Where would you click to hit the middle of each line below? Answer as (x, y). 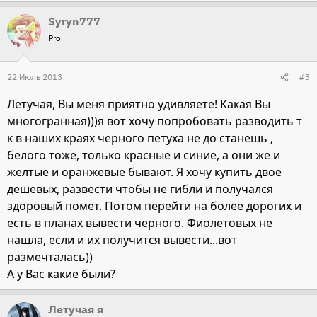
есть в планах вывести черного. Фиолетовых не (140, 223)
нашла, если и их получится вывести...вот (122, 240)
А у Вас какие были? (61, 274)
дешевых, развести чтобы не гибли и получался (140, 189)
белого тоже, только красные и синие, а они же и (144, 155)
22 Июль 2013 (35, 77)
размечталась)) (50, 257)
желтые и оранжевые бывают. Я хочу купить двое (144, 172)
